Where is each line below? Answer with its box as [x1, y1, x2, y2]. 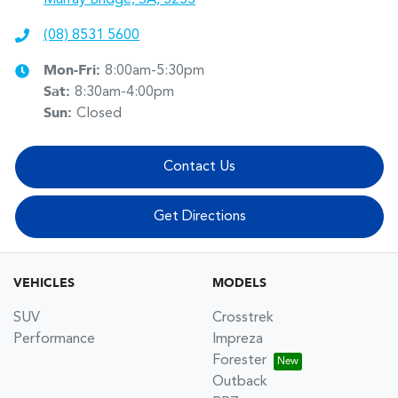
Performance [13, 331, 95, 346]
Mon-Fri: [44, 63, 105, 78]
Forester [212, 353, 267, 368]
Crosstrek [212, 310, 274, 325]
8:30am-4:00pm [75, 84, 174, 99]
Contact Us [163, 159, 235, 174]
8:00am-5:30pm [105, 63, 204, 78]
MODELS [212, 276, 267, 290]
